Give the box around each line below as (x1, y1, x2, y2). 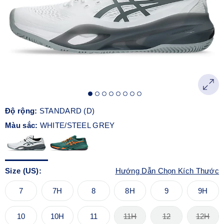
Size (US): (5, 166, 41, 175)
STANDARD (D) (39, 106, 95, 115)
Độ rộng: (5, 106, 39, 115)
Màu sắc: (5, 120, 40, 129)
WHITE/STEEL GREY (39, 120, 115, 129)
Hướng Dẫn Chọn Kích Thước (115, 166, 219, 175)
